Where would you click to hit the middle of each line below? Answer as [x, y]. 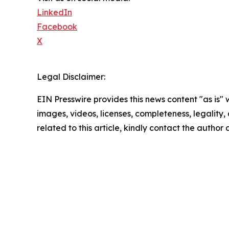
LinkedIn [54, 12]
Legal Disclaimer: [71, 76]
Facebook [57, 26]
